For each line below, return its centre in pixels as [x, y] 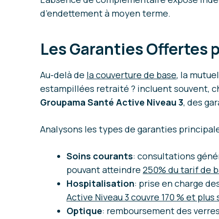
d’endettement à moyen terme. [105, 13]
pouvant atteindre [105, 170]
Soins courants [100, 156]
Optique [84, 211]
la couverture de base [131, 75]
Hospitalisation [100, 184]
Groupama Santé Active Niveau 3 [112, 102]
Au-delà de [63, 75]
